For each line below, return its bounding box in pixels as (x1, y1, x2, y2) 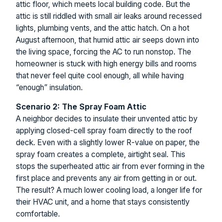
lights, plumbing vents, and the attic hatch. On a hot (16, 23, 189, 33)
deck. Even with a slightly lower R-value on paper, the (16, 138, 200, 148)
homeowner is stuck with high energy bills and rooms (16, 58, 197, 68)
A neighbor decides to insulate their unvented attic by (16, 114, 198, 124)
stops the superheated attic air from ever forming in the (16, 162, 205, 171)
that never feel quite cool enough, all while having (16, 70, 184, 80)
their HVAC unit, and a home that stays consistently (16, 197, 190, 207)
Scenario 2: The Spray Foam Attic (16, 102, 146, 112)
